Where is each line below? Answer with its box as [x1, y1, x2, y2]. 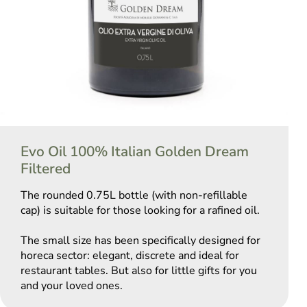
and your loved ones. [21, 278, 123, 294]
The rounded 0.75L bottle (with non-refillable [21, 188, 247, 204]
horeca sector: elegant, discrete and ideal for [21, 248, 239, 264]
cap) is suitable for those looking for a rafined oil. [21, 203, 260, 219]
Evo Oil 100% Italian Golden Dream [21, 142, 249, 162]
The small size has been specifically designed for [21, 233, 260, 249]
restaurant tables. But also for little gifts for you [21, 263, 257, 279]
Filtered [21, 159, 71, 179]
